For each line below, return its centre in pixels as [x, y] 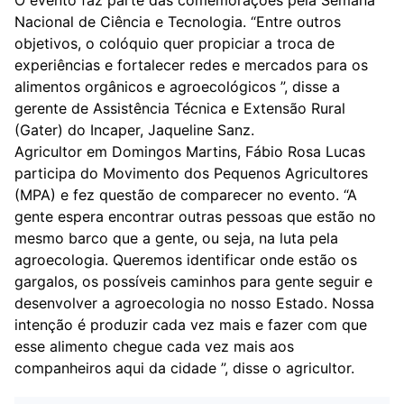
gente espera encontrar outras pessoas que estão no [195, 216]
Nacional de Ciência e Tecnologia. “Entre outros [178, 22]
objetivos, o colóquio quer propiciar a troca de [174, 43]
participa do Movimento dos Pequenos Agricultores [191, 173]
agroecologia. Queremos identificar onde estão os [186, 260]
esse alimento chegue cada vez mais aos [154, 346]
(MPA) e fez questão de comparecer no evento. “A [186, 195]
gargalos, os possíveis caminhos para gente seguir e [193, 281]
